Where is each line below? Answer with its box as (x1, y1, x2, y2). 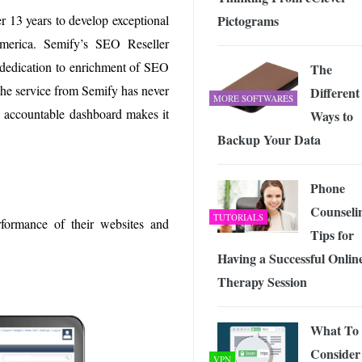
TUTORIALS (213, 211, 263, 224)
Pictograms (217, 11, 279, 31)
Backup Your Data (217, 130, 321, 149)
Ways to (310, 107, 353, 126)
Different (310, 83, 360, 103)
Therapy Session (217, 272, 307, 292)
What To (310, 321, 359, 340)
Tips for (310, 225, 354, 245)
